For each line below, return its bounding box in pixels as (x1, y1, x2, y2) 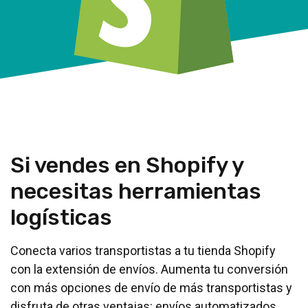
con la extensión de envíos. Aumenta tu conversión (10, 262, 288, 277)
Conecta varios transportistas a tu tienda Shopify (10, 243, 276, 258)
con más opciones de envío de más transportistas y (10, 280, 292, 296)
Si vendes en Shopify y (10, 152, 243, 179)
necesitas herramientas (10, 178, 261, 205)
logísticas (10, 204, 112, 231)
